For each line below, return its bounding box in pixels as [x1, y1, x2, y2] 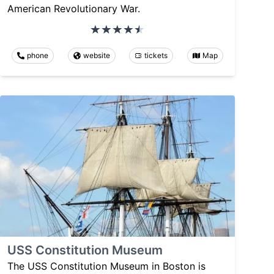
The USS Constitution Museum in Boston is [7, 259, 206, 272]
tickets [144, 51, 168, 61]
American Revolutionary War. [7, 2, 140, 15]
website [83, 51, 110, 61]
